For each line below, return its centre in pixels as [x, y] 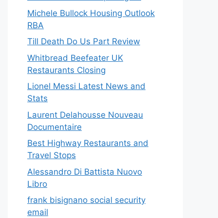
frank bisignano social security [86, 200]
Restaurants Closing [66, 70]
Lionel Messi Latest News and [86, 86]
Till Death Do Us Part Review [84, 41]
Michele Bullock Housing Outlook [91, 13]
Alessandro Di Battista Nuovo [85, 172]
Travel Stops [52, 155]
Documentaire [54, 127]
